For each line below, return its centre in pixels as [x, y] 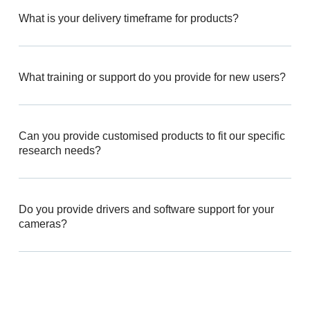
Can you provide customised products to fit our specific [152, 136]
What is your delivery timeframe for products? [128, 18]
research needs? [60, 150]
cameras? [43, 224]
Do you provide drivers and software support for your [146, 209]
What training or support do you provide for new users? [152, 77]
